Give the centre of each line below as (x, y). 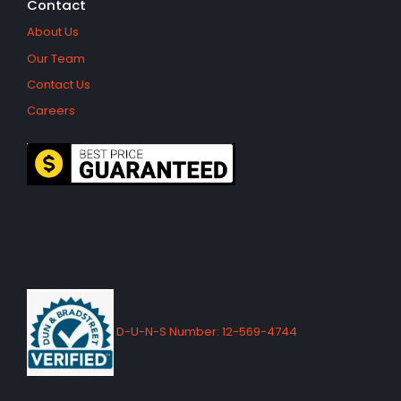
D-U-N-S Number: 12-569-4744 (205, 332)
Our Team (56, 58)
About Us (53, 32)
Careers (51, 111)
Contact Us (59, 84)
